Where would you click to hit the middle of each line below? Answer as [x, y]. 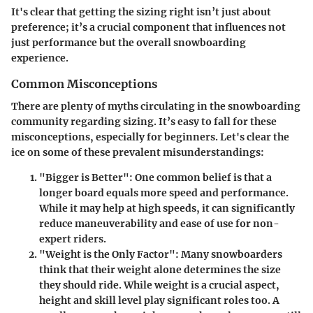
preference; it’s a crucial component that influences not [148, 27]
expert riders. [73, 239]
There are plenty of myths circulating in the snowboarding [156, 107]
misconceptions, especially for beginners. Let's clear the [150, 137]
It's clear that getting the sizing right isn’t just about [141, 12]
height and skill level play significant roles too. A [159, 301]
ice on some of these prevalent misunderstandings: [138, 153]
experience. [40, 58]
